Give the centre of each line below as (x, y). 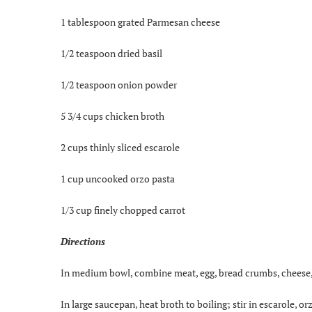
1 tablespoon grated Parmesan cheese (140, 22)
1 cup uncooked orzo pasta (118, 178)
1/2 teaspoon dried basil (111, 53)
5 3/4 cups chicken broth (112, 116)
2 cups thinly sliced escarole (120, 147)
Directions (83, 241)
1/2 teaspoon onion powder (119, 84)
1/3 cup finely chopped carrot (123, 210)
